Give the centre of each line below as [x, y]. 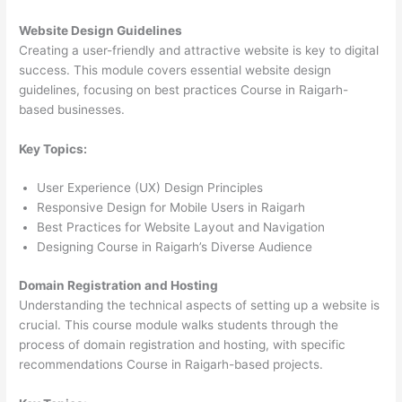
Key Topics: [53, 149]
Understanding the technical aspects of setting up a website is [200, 305]
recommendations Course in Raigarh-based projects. [171, 364]
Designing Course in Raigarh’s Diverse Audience [175, 247]
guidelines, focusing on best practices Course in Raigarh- [184, 89]
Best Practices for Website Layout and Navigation [181, 227]
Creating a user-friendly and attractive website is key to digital [199, 50]
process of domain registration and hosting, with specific [183, 344]
